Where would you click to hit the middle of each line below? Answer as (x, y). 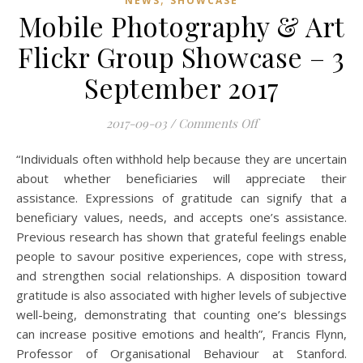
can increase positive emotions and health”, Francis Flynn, (181, 333)
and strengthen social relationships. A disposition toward (181, 275)
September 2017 (181, 87)
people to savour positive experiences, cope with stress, (181, 256)
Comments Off (218, 123)
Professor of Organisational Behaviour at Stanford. (181, 353)
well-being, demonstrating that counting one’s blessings (181, 314)
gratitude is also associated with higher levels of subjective (181, 295)
